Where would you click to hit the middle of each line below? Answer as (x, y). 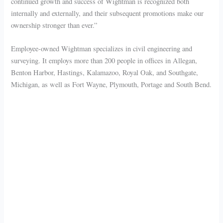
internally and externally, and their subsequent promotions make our (108, 13)
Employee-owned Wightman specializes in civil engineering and (102, 48)
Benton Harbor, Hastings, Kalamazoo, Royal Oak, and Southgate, (105, 72)
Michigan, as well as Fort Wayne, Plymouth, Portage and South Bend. (111, 84)
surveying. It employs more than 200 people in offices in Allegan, (104, 60)
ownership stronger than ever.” (54, 25)
